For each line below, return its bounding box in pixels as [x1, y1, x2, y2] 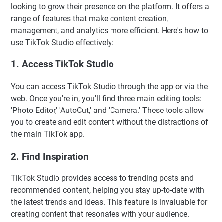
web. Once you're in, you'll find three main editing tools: [11, 93, 202, 103]
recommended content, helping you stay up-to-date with [11, 185, 204, 195]
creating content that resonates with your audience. [11, 209, 189, 219]
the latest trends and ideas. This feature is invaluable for [11, 197, 207, 207]
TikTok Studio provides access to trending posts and [11, 173, 194, 183]
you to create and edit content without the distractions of [11, 117, 208, 127]
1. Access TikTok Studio [11, 59, 114, 70]
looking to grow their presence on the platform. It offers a [11, 1, 209, 11]
